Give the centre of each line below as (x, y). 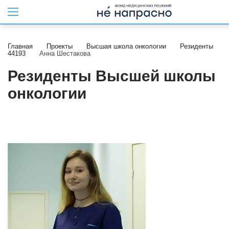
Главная (20, 46)
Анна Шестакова (65, 53)
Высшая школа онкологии (126, 46)
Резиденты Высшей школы (112, 76)
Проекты (60, 46)
